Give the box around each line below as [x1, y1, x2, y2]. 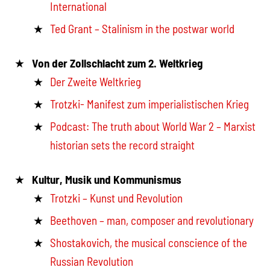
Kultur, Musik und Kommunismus [31, 172, 181, 187]
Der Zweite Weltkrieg [50, 75, 142, 89]
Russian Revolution [50, 254, 134, 268]
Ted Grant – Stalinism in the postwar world [50, 21, 235, 36]
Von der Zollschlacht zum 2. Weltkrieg [31, 56, 202, 71]
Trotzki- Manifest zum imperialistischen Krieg [50, 96, 250, 111]
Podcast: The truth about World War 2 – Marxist [50, 119, 256, 133]
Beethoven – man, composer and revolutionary [50, 213, 254, 227]
